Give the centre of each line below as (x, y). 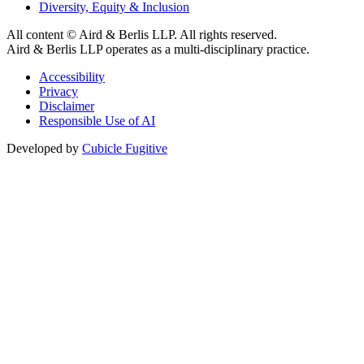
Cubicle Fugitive (125, 148)
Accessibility (72, 76)
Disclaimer (67, 106)
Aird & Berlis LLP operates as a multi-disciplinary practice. (158, 49)
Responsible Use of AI (97, 120)
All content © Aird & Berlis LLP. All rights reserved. (142, 34)
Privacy (58, 91)
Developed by (44, 148)
